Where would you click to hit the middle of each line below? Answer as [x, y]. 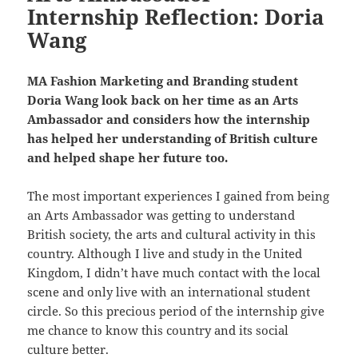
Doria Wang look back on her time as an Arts [163, 100]
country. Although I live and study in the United [165, 254]
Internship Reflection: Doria [176, 17]
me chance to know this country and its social [158, 330]
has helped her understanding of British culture [173, 139]
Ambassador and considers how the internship [169, 119]
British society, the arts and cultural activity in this [172, 235]
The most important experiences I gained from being [179, 196]
